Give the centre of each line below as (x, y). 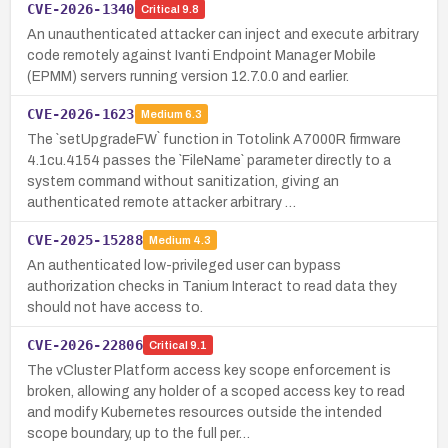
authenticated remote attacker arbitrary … (161, 202)
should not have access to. (115, 307)
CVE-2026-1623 (81, 113)
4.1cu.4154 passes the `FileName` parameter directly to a (209, 160)
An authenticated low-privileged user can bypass (184, 265)
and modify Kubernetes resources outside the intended (204, 412)
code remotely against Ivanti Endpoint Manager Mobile (201, 55)
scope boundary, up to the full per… (138, 433)
